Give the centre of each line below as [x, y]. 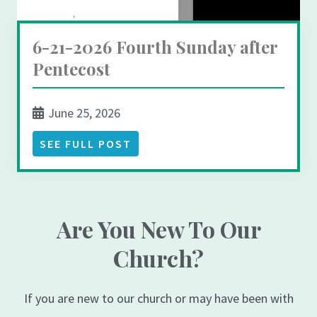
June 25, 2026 [83, 113]
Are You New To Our [158, 229]
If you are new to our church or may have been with [158, 299]
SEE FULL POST [86, 144]
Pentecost [71, 69]
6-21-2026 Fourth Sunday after [155, 47]
